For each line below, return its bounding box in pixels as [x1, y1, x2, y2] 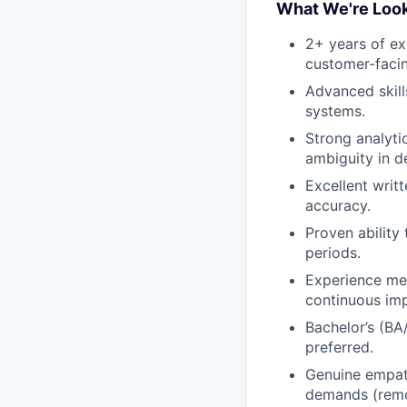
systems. [305, 102, 365, 121]
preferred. [305, 338, 373, 357]
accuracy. [305, 196, 371, 215]
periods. [305, 243, 361, 263]
